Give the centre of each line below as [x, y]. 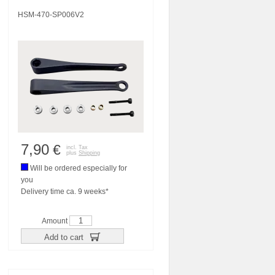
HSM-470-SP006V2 [51, 15]
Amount [56, 221]
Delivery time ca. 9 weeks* [65, 192]
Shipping [89, 153]
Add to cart [65, 237]
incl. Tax [77, 147]
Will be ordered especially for [78, 168]
